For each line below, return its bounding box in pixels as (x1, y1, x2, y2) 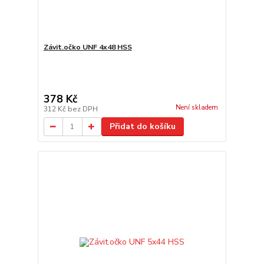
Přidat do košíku (109, 121, 176, 132)
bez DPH (67, 104, 98, 114)
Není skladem (175, 103, 218, 113)
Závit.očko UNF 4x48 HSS (43, 42, 132, 52)
